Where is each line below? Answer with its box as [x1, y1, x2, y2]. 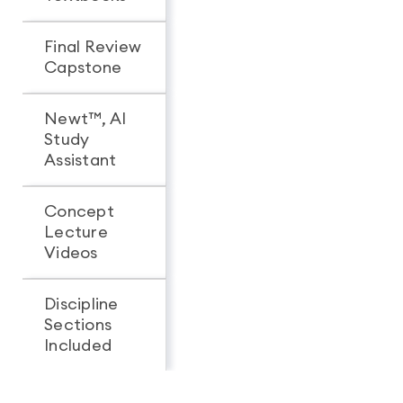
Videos [44, 245, 98, 261]
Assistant [44, 152, 117, 168]
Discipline [44, 296, 119, 312]
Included [44, 337, 112, 354]
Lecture [44, 224, 108, 240]
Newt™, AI [44, 111, 127, 127]
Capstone [44, 59, 121, 76]
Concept [44, 203, 114, 219]
